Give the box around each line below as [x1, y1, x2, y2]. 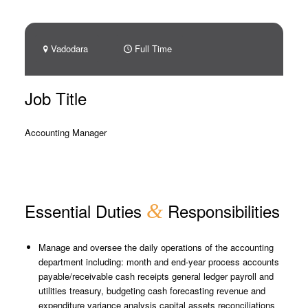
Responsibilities [162, 199, 280, 223]
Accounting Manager [24, 126, 107, 139]
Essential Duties [24, 199, 146, 223]
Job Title [24, 86, 87, 110]
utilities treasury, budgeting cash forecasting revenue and [38, 284, 265, 297]
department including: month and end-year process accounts [38, 255, 279, 268]
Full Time [134, 42, 172, 55]
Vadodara [50, 42, 88, 55]
